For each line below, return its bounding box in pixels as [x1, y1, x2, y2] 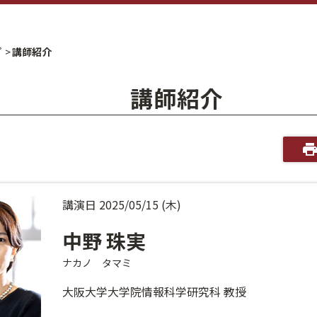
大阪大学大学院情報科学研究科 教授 [62, 283, 247, 300]
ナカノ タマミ [62, 255, 132, 270]
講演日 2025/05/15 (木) [62, 196, 182, 213]
